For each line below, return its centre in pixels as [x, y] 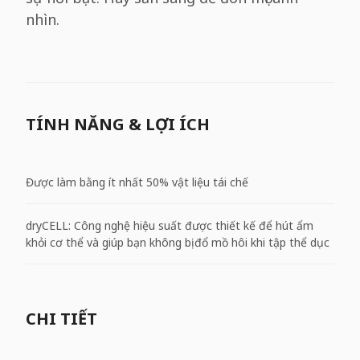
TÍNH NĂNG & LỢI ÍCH [118, 124]
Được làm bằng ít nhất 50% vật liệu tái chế [137, 182]
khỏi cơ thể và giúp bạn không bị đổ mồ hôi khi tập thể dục [178, 242]
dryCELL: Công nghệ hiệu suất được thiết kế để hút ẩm [170, 225]
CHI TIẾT [61, 319]
